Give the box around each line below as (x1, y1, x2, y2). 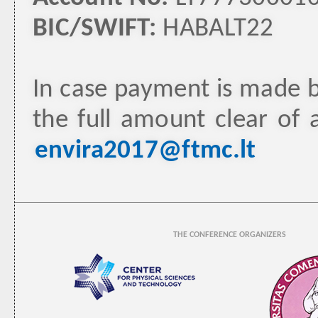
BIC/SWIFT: (33, 16, 156, 42)
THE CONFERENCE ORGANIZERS (173, 231, 286, 239)
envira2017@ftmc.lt (35, 138, 256, 164)
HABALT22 (156, 16, 274, 42)
